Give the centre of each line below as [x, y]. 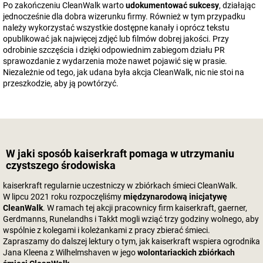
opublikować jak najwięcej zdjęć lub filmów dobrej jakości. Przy [116, 39]
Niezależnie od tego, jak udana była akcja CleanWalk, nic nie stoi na [124, 72]
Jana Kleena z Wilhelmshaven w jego [70, 252]
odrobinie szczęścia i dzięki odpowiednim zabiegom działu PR [114, 50]
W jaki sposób [40, 154]
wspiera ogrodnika [225, 241]
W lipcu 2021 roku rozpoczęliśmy [63, 197]
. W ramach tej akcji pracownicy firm [109, 208]
